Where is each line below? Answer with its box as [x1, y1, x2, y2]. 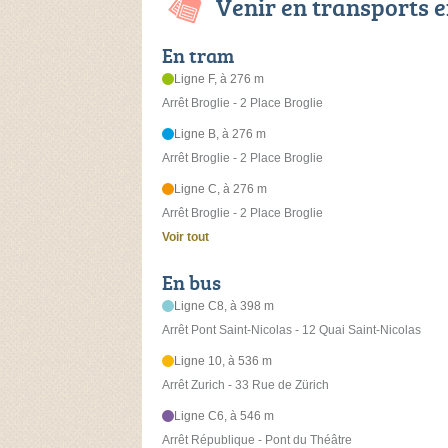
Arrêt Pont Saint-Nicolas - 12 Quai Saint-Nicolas [162, 323, 421, 338]
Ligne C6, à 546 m [174, 409, 275, 424]
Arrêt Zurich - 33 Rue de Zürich [162, 378, 329, 393]
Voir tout [162, 230, 209, 245]
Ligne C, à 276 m [174, 182, 268, 197]
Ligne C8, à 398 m [174, 299, 275, 314]
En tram [162, 41, 234, 70]
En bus [162, 268, 221, 297]
